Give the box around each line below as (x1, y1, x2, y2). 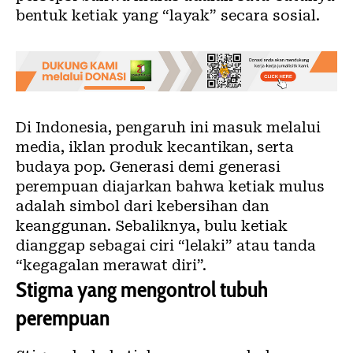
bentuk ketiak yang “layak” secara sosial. (16, 7, 320, 24)
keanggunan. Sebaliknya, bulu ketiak (16, 217, 288, 235)
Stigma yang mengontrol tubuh (16, 276, 268, 303)
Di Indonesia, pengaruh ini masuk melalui (16, 119, 321, 136)
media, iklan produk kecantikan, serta (16, 139, 294, 156)
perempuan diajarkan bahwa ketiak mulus (16, 178, 325, 195)
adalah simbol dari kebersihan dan (16, 198, 269, 215)
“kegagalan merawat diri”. (16, 257, 206, 274)
